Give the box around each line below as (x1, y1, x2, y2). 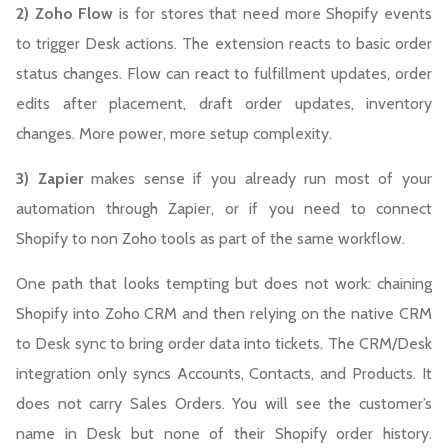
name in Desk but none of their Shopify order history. (16, 423, 432, 443)
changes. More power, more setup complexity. (16, 123, 332, 143)
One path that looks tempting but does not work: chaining (16, 273, 432, 293)
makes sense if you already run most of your (82, 168, 433, 188)
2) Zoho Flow (16, 3, 114, 23)
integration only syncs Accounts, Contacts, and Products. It (16, 363, 432, 383)
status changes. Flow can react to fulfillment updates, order (16, 63, 432, 83)
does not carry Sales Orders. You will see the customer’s (16, 393, 432, 413)
